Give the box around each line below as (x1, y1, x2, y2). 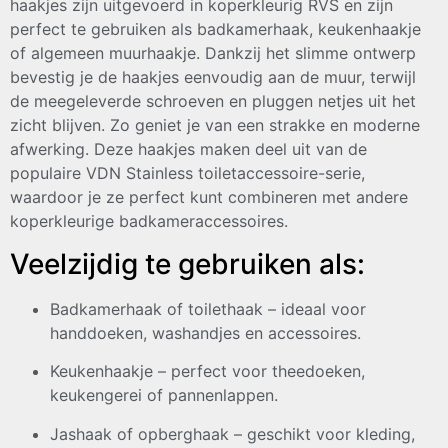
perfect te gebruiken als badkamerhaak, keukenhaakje (10, 19, 421, 40)
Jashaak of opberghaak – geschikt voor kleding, (50, 423, 415, 444)
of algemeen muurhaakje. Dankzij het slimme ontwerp (10, 43, 416, 64)
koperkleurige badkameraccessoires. (10, 211, 288, 232)
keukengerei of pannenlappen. (50, 385, 278, 406)
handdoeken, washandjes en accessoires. (50, 322, 361, 343)
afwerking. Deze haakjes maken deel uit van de (10, 139, 367, 160)
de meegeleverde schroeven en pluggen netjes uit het (10, 91, 416, 112)
